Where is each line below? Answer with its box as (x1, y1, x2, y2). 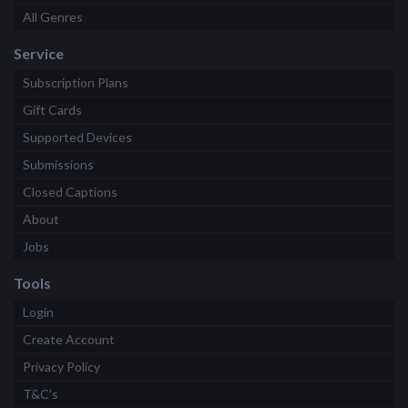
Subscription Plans (23, 75, 128, 91)
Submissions (23, 157, 94, 173)
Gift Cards (23, 102, 82, 118)
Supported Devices (23, 129, 132, 146)
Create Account (23, 331, 115, 348)
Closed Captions (23, 184, 117, 200)
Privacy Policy (23, 359, 100, 375)
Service (14, 45, 64, 63)
